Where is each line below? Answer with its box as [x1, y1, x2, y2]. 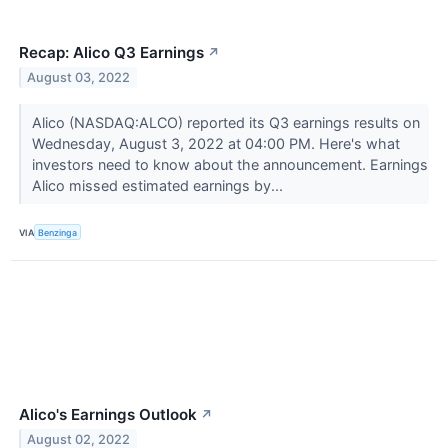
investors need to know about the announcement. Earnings [31, 155, 428, 173]
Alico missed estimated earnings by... [31, 176, 287, 194]
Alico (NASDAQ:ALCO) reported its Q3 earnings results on [31, 113, 420, 131]
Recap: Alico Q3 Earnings [19, 43, 204, 62]
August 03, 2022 [27, 69, 131, 85]
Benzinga [38, 226, 78, 238]
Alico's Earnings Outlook [19, 405, 197, 425]
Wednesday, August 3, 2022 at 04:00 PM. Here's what [31, 134, 400, 152]
